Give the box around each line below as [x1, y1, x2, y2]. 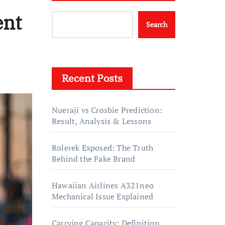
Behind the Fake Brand [52, 153, 136, 164]
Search [146, 20, 167, 29]
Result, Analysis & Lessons [52, 116, 152, 127]
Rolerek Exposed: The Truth [52, 142, 154, 153]
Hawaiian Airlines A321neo [52, 180, 154, 191]
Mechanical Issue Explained [52, 191, 154, 202]
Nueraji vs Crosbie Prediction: [52, 104, 162, 116]
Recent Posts [62, 71, 123, 85]
